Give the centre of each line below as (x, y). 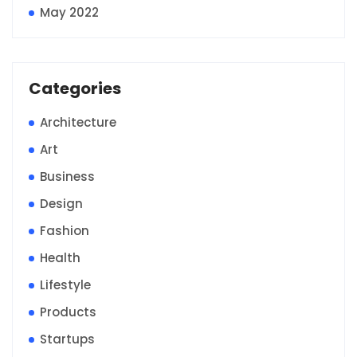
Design (61, 203)
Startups (67, 339)
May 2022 (69, 12)
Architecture (78, 122)
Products (68, 312)
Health (60, 257)
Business (67, 176)
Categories (75, 88)
